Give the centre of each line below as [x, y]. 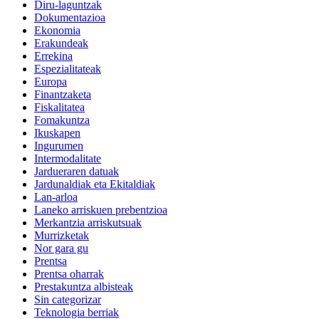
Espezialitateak [68, 68]
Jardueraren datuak [77, 171]
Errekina [53, 56]
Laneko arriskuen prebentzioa [101, 209]
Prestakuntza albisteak [84, 286]
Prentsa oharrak [69, 273]
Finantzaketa [63, 94]
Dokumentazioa [70, 17]
